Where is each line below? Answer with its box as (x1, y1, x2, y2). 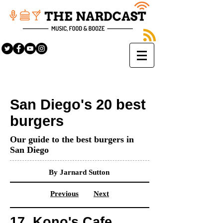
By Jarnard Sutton (49, 168, 110, 176)
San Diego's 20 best (10, 97, 146, 112)
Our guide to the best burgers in (10, 134, 134, 144)
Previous (50, 190, 79, 198)
